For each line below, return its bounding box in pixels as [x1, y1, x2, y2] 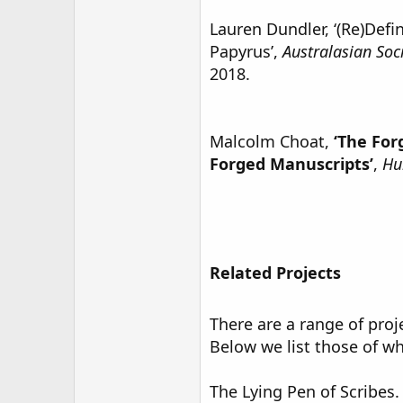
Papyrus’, [210, 40, 282, 62]
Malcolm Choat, [210, 130, 329, 152]
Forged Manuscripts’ [210, 153, 373, 175]
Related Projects [210, 262, 341, 283]
